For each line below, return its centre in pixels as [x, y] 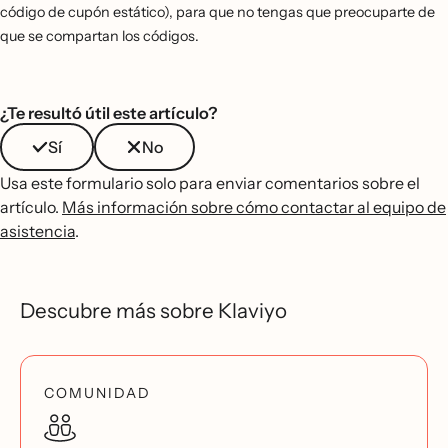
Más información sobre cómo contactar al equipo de [254, 207]
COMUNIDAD [97, 393]
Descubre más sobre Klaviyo [153, 310]
